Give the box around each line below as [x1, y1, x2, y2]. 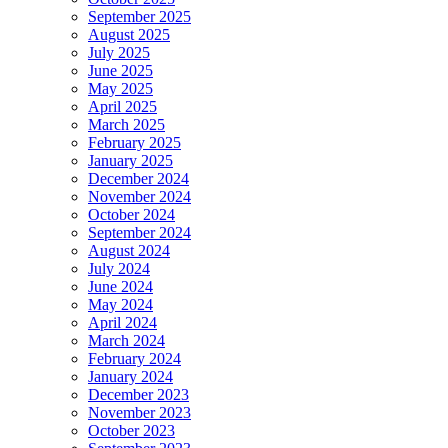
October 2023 [88, 421, 175, 439]
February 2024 [88, 349, 181, 367]
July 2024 [88, 259, 150, 277]
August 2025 [88, 25, 170, 43]
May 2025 [88, 79, 153, 97]
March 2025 [88, 115, 165, 133]
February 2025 [88, 133, 181, 151]
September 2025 [88, 7, 191, 25]
